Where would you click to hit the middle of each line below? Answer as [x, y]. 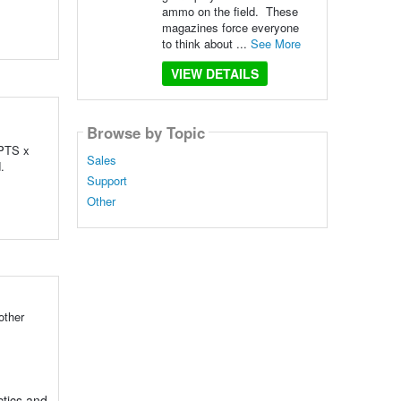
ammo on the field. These [230, 11]
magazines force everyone [230, 27]
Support [107, 181]
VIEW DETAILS [214, 73]
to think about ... [206, 43]
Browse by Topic [145, 132]
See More [275, 43]
